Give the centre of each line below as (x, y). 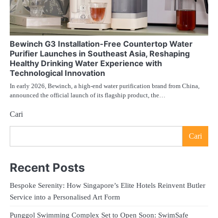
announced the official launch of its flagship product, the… (88, 95)
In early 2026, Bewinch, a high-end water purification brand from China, (105, 86)
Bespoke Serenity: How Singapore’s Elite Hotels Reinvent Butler (108, 185)
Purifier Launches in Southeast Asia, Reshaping (100, 54)
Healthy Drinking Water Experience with (86, 64)
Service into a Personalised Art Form (65, 197)
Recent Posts (47, 167)
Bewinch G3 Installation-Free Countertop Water (101, 44)
